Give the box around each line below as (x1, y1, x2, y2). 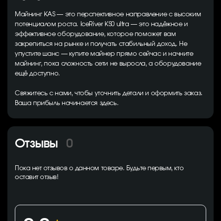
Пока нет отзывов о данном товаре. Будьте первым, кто (15, 165, 184, 172)
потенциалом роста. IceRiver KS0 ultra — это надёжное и (15, 21, 188, 28)
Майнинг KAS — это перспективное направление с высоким (15, 11, 201, 18)
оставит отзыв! (15, 174, 59, 181)
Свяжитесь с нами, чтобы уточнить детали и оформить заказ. (15, 90, 203, 97)
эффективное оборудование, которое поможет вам (15, 31, 176, 37)
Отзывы (15, 138, 58, 150)
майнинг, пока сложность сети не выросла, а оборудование (15, 61, 201, 67)
